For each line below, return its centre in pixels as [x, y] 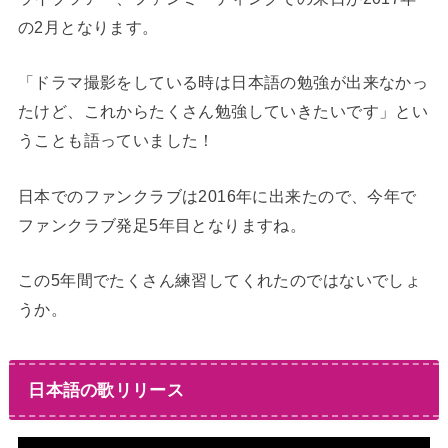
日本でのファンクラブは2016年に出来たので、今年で [217, 195]
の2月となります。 [88, 26]
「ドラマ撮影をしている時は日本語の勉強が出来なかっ [223, 82]
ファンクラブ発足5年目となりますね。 [162, 224]
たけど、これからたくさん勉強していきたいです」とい [223, 111]
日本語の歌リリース [106, 389]
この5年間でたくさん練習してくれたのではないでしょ [219, 280]
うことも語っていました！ [116, 140]
